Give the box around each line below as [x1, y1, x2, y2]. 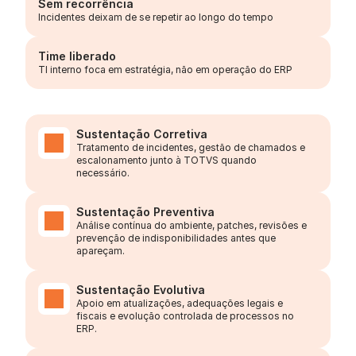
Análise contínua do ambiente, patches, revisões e [76, 219, 307, 231]
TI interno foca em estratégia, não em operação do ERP [38, 64, 292, 75]
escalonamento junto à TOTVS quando [76, 154, 257, 166]
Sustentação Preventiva [76, 205, 215, 219]
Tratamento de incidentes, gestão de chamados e [76, 141, 305, 153]
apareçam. [76, 245, 125, 257]
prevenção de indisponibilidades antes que [76, 232, 276, 244]
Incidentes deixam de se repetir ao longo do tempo [38, 11, 273, 23]
